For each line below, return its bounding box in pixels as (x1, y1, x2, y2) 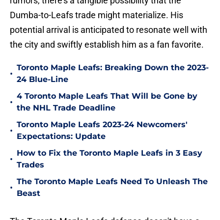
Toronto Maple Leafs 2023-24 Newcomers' (17, 120, 188, 130)
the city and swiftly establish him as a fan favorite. (10, 39, 204, 50)
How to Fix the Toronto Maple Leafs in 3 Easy (17, 148, 202, 158)
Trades (17, 160, 44, 170)
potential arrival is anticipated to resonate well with (10, 25, 207, 35)
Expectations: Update (17, 132, 106, 141)
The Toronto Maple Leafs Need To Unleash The (17, 177, 208, 187)
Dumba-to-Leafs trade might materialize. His (10, 10, 183, 21)
